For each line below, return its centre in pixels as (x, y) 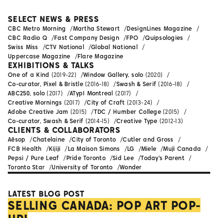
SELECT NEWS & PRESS (53, 19)
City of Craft (106, 103)
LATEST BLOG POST (46, 194)
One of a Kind (29, 75)
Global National (115, 47)
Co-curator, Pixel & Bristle (45, 84)
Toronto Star (27, 167)
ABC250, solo (27, 93)
